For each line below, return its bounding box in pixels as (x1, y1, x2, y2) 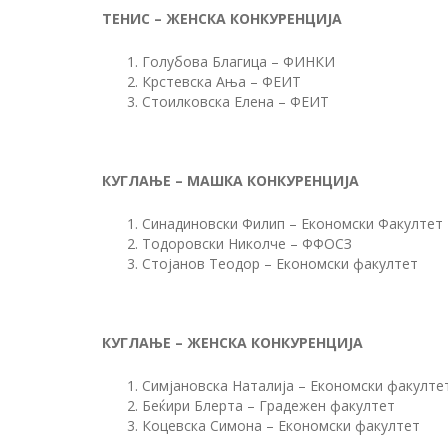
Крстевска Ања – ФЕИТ (142, 72, 301, 91)
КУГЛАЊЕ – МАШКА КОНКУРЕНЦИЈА (102, 171, 359, 190)
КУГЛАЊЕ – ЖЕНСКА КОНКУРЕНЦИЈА (102, 333, 363, 352)
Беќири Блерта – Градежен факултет (142, 396, 395, 415)
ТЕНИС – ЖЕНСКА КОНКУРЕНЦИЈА (102, 9, 342, 28)
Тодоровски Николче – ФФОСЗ (142, 234, 352, 253)
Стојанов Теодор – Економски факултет (142, 254, 418, 273)
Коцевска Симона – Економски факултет (142, 416, 420, 435)
